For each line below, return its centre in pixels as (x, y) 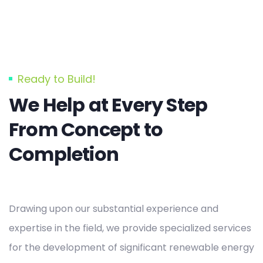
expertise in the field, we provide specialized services (130, 228)
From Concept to (86, 130)
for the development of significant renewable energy (131, 248)
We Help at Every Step (108, 105)
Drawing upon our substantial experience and (114, 209)
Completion (64, 154)
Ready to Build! (57, 79)
